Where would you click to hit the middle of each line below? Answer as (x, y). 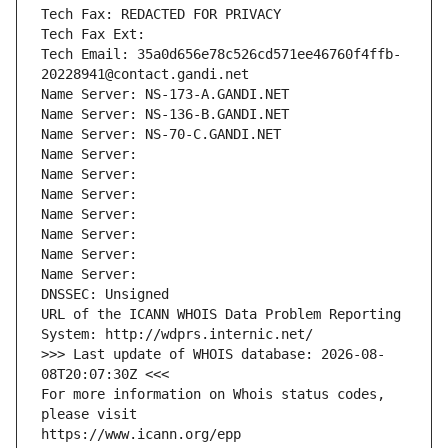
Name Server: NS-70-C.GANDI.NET (161, 134)
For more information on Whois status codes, (213, 394)
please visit (89, 414)
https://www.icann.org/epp (141, 434)
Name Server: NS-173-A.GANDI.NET (165, 94)
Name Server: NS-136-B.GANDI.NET (165, 114)
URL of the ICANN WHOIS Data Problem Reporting (221, 314)
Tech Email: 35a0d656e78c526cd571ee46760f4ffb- (221, 54)
